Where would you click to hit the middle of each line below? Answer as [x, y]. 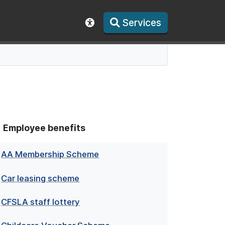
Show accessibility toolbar [150, 36]
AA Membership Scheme [50, 154]
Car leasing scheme [40, 178]
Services [142, 23]
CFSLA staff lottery [41, 202]
